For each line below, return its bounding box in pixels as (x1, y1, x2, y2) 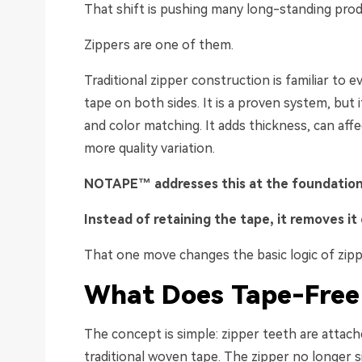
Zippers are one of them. (84, 37, 234, 53)
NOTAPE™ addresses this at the (84, 176, 292, 192)
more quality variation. (84, 141, 215, 157)
